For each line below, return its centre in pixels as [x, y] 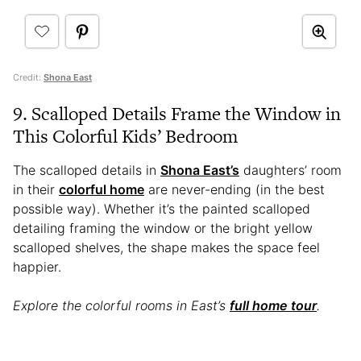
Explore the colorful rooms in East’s [121, 306]
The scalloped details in [87, 170]
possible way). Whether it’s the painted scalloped [162, 209]
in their [36, 190]
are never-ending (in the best [234, 190]
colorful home [102, 190]
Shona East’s [200, 170]
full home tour [273, 306]
